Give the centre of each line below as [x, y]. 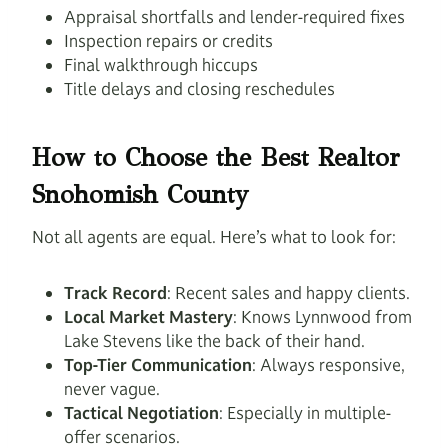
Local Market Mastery [148, 317]
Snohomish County [140, 194]
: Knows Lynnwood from [322, 317]
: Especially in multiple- [305, 413]
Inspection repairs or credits [168, 41]
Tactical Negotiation [141, 413]
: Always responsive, [328, 365]
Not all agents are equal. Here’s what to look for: [214, 237]
